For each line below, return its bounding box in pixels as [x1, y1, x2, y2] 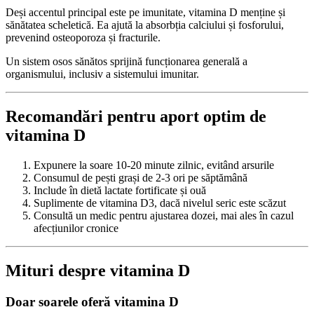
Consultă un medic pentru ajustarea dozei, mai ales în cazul [34, 209, 294, 221]
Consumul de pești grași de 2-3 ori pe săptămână [34, 171, 247, 184]
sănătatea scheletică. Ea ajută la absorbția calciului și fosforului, [6, 19, 284, 32]
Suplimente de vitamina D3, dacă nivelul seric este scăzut [34, 196, 286, 209]
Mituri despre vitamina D [6, 261, 190, 280]
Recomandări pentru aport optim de [6, 107, 266, 126]
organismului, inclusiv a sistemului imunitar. [6, 68, 199, 81]
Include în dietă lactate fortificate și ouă [34, 184, 206, 196]
